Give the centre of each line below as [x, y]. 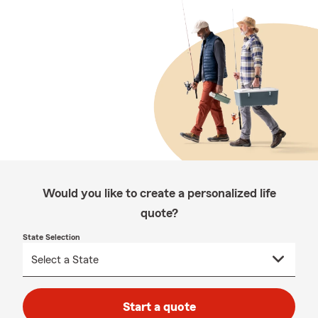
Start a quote [159, 307]
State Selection [51, 237]
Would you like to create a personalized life [159, 193]
